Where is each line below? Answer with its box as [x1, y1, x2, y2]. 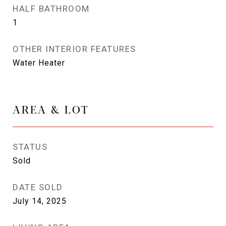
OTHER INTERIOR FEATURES [13, 44, 136, 54]
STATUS [13, 142, 47, 152]
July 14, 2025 [13, 196, 67, 206]
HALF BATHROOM [13, 4, 90, 14]
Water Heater [13, 58, 65, 68]
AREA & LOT [13, 101, 89, 117]
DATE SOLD [13, 182, 63, 192]
